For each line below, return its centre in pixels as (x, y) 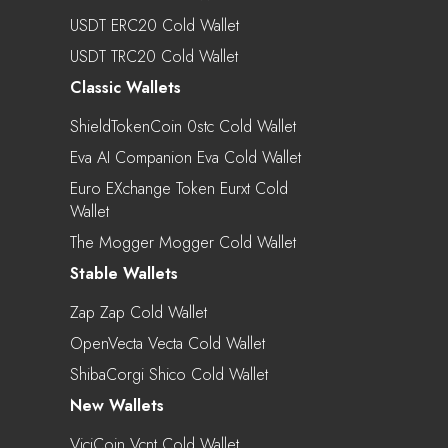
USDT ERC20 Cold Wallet (154, 25)
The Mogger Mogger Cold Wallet (183, 242)
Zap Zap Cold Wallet (138, 312)
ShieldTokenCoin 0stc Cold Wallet (183, 126)
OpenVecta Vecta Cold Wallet (167, 343)
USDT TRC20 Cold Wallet (154, 56)
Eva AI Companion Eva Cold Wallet (185, 157)
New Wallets (117, 405)
